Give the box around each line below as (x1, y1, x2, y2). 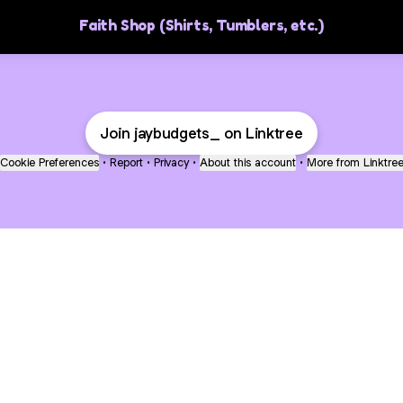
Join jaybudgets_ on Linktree (100, 123, 303, 143)
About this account (199, 155, 296, 170)
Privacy (153, 155, 189, 170)
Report (109, 155, 143, 170)
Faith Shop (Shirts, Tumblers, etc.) (79, 15, 324, 34)
